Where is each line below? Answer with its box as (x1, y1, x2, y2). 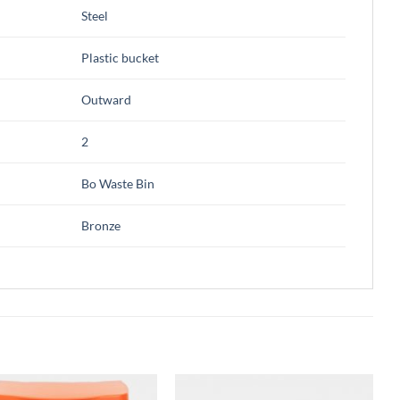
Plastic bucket (81, 49, 160, 65)
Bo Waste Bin (81, 175, 155, 191)
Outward (81, 91, 132, 107)
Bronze (81, 217, 121, 233)
